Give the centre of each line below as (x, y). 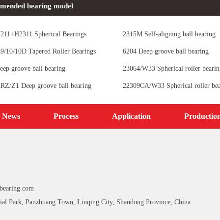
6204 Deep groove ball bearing (165, 51)
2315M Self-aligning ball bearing (169, 34)
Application (131, 116)
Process (66, 116)
